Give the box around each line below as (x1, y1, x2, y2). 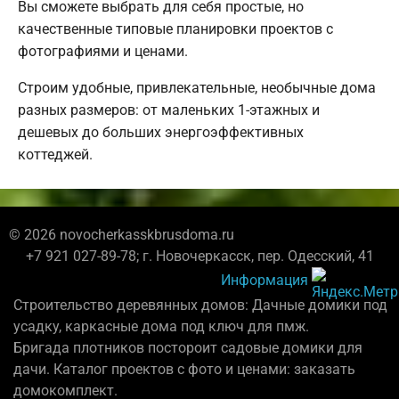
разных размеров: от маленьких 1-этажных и (18, 101, 320, 118)
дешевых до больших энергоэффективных (18, 123, 304, 141)
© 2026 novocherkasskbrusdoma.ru (9, 225, 234, 243)
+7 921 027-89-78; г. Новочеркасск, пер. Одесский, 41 (25, 247, 374, 265)
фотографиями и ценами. (18, 42, 188, 60)
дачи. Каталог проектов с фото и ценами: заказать (13, 360, 355, 378)
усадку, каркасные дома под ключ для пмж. (13, 317, 309, 335)
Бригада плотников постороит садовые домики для (13, 338, 362, 356)
